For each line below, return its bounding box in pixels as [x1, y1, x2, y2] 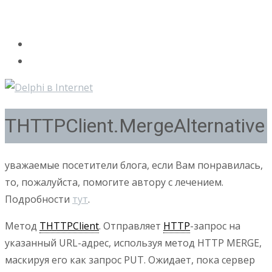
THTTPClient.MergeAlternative [5, 114, 265, 138]
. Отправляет [99, 219, 163, 233]
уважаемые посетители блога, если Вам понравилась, [5, 158, 263, 172]
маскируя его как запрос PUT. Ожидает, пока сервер [5, 253, 255, 267]
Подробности [5, 192, 72, 206]
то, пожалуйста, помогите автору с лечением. [5, 175, 223, 189]
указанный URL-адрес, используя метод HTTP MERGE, [5, 236, 262, 250]
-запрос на [190, 219, 240, 233]
